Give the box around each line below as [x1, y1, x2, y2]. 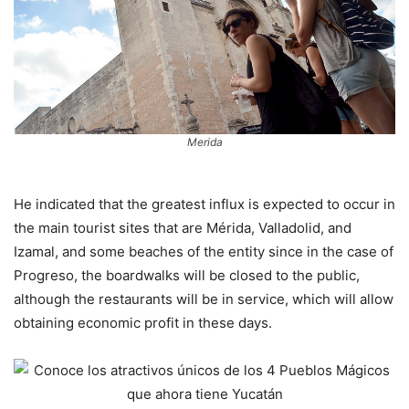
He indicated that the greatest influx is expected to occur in [14, 194, 395, 213]
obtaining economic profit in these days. [14, 313, 272, 331]
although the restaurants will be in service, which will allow [14, 289, 393, 308]
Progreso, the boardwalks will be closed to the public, [14, 266, 360, 284]
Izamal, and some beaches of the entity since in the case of [14, 242, 393, 260]
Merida [186, 134, 223, 149]
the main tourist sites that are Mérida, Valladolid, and [14, 218, 351, 236]
